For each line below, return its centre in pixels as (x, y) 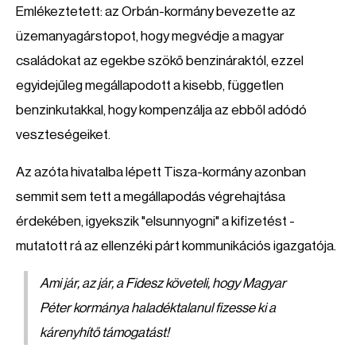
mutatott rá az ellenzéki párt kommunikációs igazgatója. (176, 246)
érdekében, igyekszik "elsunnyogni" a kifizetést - (155, 221)
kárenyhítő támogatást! (104, 333)
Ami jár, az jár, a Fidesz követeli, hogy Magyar (163, 283)
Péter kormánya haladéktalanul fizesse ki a (158, 308)
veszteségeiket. (63, 135)
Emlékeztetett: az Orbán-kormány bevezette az (156, 12)
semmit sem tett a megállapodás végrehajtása (151, 197)
